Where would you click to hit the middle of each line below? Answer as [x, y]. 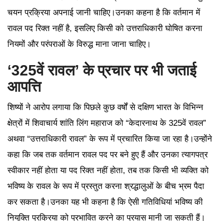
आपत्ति [24, 87]
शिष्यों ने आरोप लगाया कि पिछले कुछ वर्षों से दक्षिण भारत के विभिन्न [105, 108]
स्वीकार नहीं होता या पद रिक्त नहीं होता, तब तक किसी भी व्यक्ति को [108, 171]
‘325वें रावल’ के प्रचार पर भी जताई [102, 71]
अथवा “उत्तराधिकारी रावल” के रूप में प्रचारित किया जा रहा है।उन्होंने [110, 139]
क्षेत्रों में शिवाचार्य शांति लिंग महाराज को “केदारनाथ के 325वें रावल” [107, 123]
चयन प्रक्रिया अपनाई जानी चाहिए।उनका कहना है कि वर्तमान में [104, 13]
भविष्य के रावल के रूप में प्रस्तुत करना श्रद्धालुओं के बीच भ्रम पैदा [106, 186]
